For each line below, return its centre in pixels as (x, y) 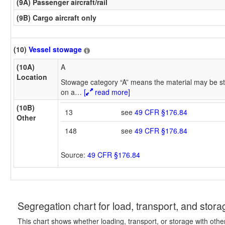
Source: (74, 154)
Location (32, 77)
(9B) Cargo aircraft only (57, 17)
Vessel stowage (55, 49)
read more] (111, 92)
